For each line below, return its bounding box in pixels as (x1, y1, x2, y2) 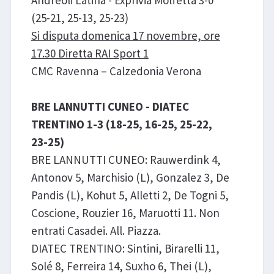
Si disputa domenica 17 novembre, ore (31, 28, 220, 43)
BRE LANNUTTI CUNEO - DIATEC (31, 99, 189, 114)
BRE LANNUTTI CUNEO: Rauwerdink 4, (31, 152, 221, 168)
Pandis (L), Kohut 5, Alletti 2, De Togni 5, (31, 188, 229, 203)
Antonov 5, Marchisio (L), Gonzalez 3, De (31, 170, 229, 185)
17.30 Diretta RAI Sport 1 (31, 46, 149, 61)
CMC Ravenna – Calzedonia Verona (31, 64, 201, 79)
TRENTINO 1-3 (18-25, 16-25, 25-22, (31, 117, 212, 132)
